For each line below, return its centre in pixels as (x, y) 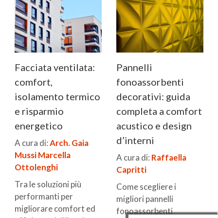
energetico (39, 125)
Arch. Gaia (69, 143)
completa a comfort (159, 111)
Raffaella (169, 157)
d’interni (135, 140)
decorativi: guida (153, 96)
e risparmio (39, 111)
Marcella (54, 155)
